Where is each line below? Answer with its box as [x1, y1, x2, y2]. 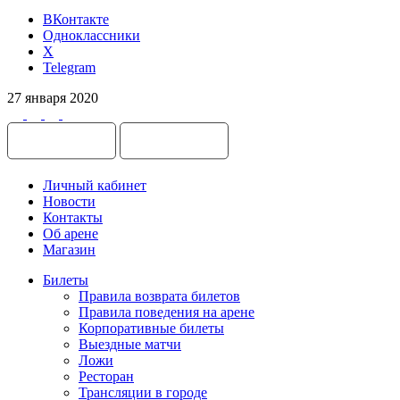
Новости [43, 193, 96, 209]
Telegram [43, 59, 96, 75]
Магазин [43, 241, 96, 257]
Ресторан [79, 368, 134, 384]
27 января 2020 [7, 89, 98, 105]
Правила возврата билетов [79, 287, 240, 304]
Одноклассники [43, 27, 140, 43]
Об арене [43, 225, 98, 241]
